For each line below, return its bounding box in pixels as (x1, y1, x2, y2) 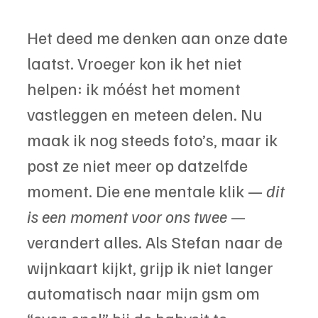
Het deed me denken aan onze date (27, 26, 291, 48)
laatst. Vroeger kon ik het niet (27, 52, 246, 74)
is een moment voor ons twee (27, 205, 227, 227)
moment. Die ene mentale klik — (27, 180, 266, 202)
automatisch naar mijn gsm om (27, 282, 263, 304)
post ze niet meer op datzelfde (27, 154, 251, 176)
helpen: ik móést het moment (27, 77, 244, 99)
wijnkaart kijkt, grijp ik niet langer (27, 256, 277, 278)
